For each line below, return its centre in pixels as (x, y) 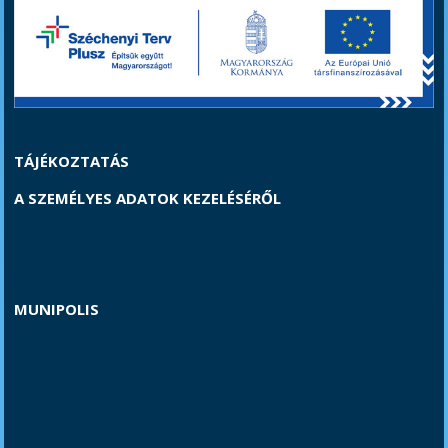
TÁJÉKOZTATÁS (72, 161)
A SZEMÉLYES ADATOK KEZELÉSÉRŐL (148, 198)
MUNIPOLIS (57, 309)
